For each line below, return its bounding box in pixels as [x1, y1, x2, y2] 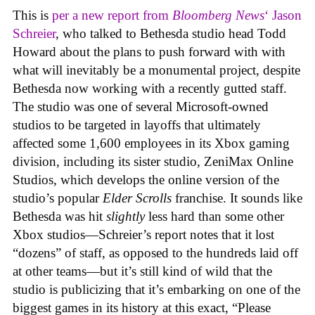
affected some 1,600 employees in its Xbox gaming [13, 136, 290, 151]
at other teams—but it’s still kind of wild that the [13, 264, 272, 279]
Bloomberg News [172, 8, 264, 23]
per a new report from [52, 8, 172, 23]
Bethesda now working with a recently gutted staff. [13, 81, 287, 96]
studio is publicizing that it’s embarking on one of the [13, 282, 300, 297]
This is [13, 8, 52, 23]
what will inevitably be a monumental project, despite [13, 63, 300, 78]
